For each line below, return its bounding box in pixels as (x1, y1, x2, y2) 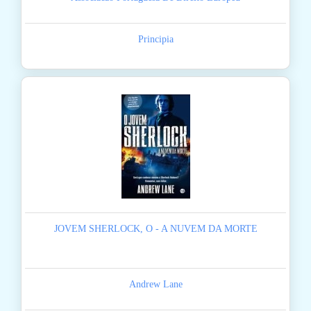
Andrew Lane (128, 279, 183, 290)
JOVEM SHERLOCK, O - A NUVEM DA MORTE (53, 224, 258, 235)
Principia (137, 34, 174, 45)
